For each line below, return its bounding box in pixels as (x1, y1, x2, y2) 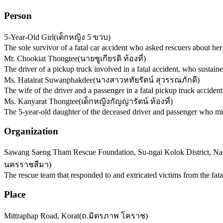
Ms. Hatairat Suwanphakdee (4, 75, 93, 84)
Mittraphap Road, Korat (4, 211, 79, 220)
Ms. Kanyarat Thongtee (4, 97, 79, 106)
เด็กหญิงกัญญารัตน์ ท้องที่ (81, 97, 170, 106)
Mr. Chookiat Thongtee (4, 54, 78, 63)
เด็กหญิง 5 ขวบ (56, 32, 108, 41)
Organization (4, 125, 58, 136)
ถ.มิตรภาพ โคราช (82, 211, 145, 220)
